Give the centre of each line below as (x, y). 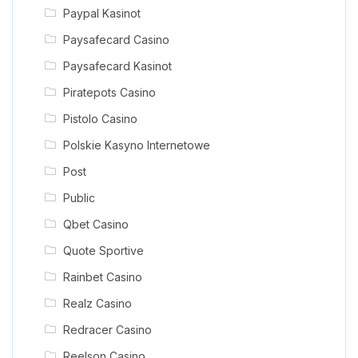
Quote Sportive (103, 250)
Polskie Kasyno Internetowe (136, 145)
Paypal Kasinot (101, 13)
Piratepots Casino (109, 92)
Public (79, 197)
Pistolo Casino (100, 118)
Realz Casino (97, 303)
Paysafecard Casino (116, 39)
